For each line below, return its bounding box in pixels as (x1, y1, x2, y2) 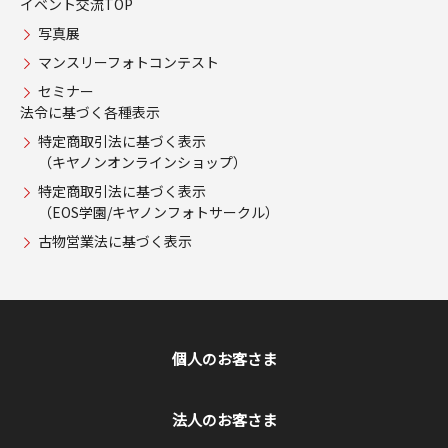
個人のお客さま (171, 348, 277, 370)
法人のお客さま (171, 409, 277, 431)
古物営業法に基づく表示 (37, 231, 192, 252)
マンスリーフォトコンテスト (37, 52, 219, 73)
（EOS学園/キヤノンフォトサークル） (37, 202, 279, 223)
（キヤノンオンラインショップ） (37, 152, 247, 173)
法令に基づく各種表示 (20, 102, 160, 123)
